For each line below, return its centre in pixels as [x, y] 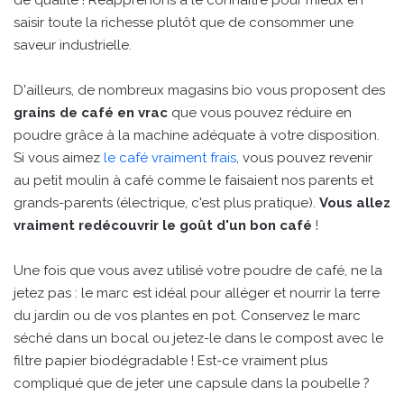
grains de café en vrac [91, 113]
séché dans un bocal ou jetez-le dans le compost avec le [198, 339]
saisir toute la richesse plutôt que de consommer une [184, 23]
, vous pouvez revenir [304, 158]
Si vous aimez [59, 158]
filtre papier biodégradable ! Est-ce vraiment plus [170, 361]
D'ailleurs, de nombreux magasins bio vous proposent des [199, 91]
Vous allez [355, 203]
